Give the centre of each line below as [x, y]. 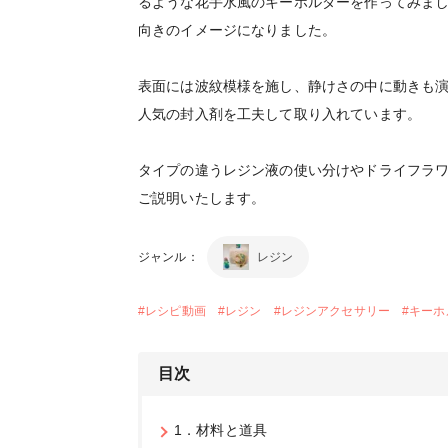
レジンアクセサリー [335, 311]
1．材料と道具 [221, 430]
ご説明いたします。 [209, 198]
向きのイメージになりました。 [244, 30]
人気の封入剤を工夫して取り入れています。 [287, 114]
